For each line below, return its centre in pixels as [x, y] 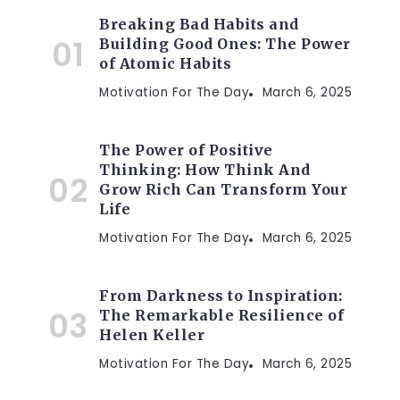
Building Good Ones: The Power [225, 44]
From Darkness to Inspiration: [221, 296]
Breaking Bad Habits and [199, 25]
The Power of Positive [186, 150]
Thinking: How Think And [205, 170]
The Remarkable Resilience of [221, 316]
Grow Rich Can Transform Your [223, 190]
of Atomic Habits [165, 64]
